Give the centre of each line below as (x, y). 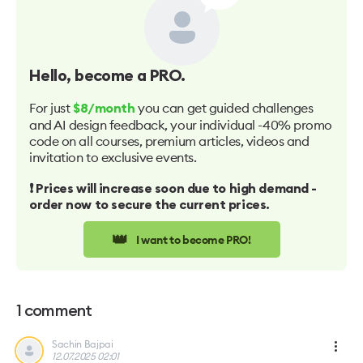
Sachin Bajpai (83, 344)
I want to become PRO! (193, 239)
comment (58, 311)
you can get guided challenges (224, 108)
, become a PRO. (126, 76)
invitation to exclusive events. (113, 157)
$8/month (104, 109)
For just (51, 108)
